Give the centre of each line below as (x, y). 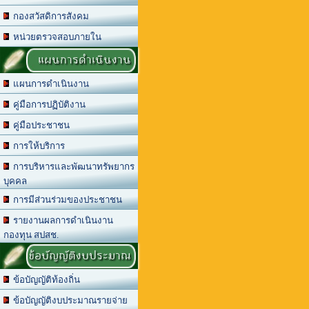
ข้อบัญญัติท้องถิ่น (44, 280)
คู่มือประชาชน (39, 125)
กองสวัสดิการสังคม (49, 16)
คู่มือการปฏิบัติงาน (47, 104)
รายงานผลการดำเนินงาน (61, 220)
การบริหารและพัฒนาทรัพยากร (72, 167)
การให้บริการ (37, 146)
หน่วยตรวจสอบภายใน (55, 37)
